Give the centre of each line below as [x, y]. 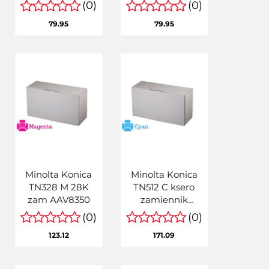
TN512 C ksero [164, 187]
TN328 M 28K [59, 187]
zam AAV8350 [59, 200]
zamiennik [164, 200]
